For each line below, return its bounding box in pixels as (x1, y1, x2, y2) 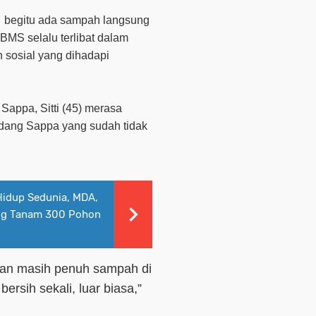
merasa (85, 102, 122, 114)
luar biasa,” (75, 281, 142, 296)
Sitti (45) (40, 102, 85, 114)
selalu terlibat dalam (28, 31, 128, 44)
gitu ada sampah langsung (17, 13, 150, 26)
